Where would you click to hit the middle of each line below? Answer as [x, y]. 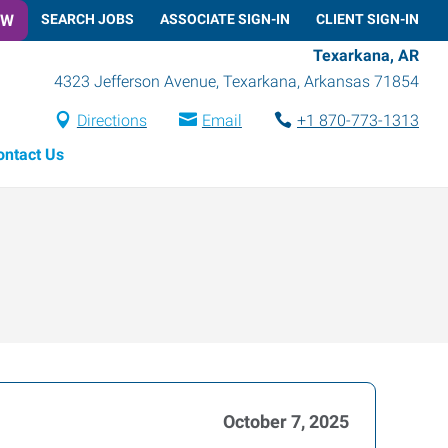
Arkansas [337, 81]
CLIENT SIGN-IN [367, 18]
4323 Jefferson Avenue [135, 81]
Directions [111, 120]
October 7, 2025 [286, 421]
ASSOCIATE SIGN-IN [225, 18]
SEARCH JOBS [87, 18]
